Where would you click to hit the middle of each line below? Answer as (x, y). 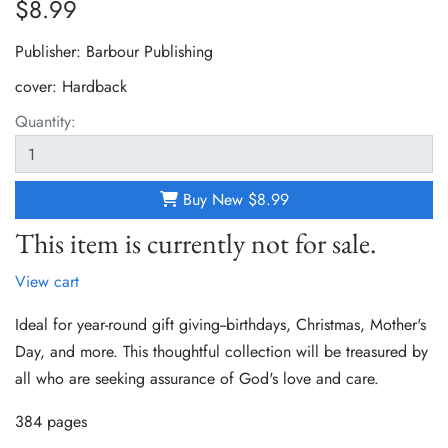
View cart (47, 282)
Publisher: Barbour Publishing (114, 52)
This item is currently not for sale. (195, 243)
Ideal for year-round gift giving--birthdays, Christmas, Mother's (220, 325)
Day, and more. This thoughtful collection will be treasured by (221, 352)
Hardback (94, 87)
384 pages (51, 422)
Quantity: (45, 122)
